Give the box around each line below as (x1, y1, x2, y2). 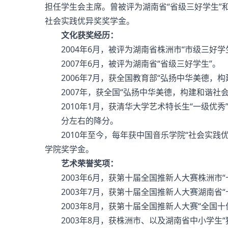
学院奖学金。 (45, 144, 94, 155)
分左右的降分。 (45, 115, 118, 127)
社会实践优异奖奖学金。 (45, 15, 134, 27)
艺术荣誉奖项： (61, 158, 118, 169)
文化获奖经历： (61, 30, 118, 41)
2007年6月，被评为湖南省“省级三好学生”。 (45, 58, 220, 70)
